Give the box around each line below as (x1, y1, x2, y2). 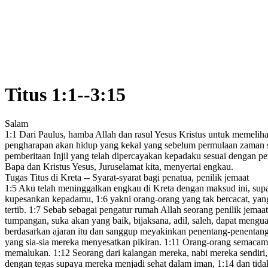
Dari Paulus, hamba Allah (17, 129, 116, 140)
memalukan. (5, 248, 53, 258)
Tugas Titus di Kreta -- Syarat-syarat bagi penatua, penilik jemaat (5, 172, 249, 183)
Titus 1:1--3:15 (5, 83, 126, 105)
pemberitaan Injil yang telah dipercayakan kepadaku (5, 151, 201, 162)
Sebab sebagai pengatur (41, 205, 132, 215)
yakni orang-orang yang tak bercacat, (108, 194, 250, 205)
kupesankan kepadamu (5, 194, 91, 205)
